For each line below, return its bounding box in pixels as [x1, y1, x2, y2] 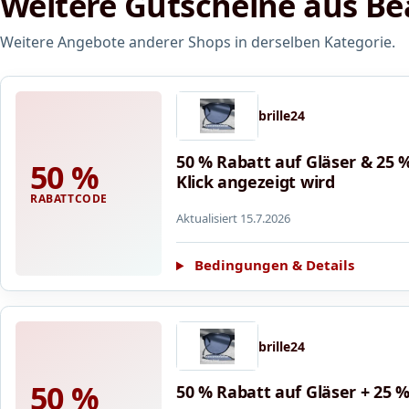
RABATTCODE [30, 191, 108, 207]
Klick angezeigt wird [176, 170, 335, 193]
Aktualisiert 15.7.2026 [176, 209, 290, 226]
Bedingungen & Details [194, 256, 354, 275]
